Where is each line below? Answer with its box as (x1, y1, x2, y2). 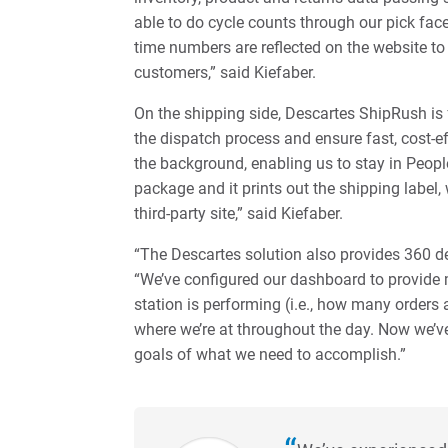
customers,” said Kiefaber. (134, 63, 317, 83)
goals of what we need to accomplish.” (134, 345, 407, 365)
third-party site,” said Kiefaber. (134, 204, 344, 224)
